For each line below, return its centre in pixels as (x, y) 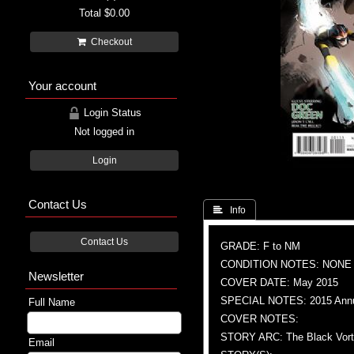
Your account (62, 85)
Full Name (52, 302)
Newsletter (56, 276)
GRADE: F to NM (260, 246)
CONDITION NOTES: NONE (286, 264)
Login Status (111, 112)
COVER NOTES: (260, 318)
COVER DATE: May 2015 (279, 282)
